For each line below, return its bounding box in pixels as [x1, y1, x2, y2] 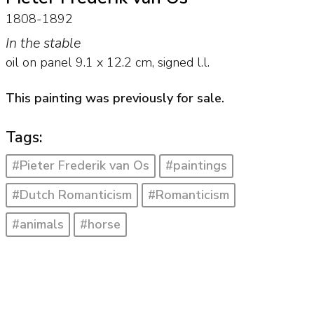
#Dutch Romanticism [11, 186, 132, 204]
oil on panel [5, 54, 72, 71]
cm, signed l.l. [131, 54, 210, 71]
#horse [80, 215, 121, 233]
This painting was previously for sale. [5, 89, 224, 107]
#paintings [165, 157, 228, 175]
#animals [11, 215, 64, 233]
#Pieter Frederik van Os [11, 157, 149, 175]
